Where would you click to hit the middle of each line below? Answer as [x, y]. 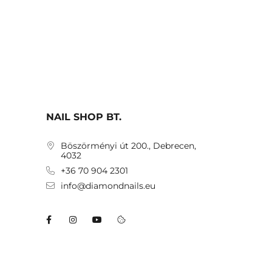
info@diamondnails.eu [108, 186]
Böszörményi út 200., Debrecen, [128, 146]
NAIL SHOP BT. [84, 117]
